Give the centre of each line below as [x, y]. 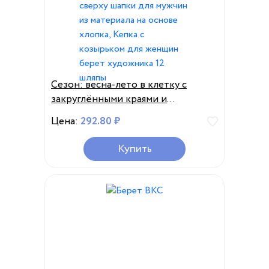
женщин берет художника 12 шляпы [133, 157]
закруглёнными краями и [109, 99]
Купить [134, 149]
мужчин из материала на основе [125, 128]
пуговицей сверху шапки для [118, 114]
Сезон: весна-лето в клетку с [119, 85]
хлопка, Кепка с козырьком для [123, 143]
